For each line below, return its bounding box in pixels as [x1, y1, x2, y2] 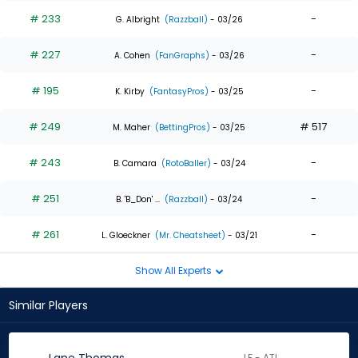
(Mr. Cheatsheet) [152, 229, 225, 241]
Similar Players [9, 297, 88, 314]
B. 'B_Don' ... [116, 193, 160, 205]
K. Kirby [114, 85, 145, 97]
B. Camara [113, 157, 157, 169]
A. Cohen [113, 49, 150, 62]
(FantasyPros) [146, 85, 209, 97]
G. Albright [115, 13, 160, 26]
